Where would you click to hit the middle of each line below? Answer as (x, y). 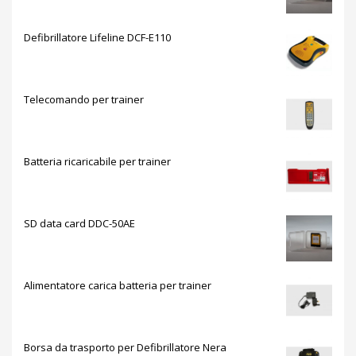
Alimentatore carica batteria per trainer (118, 285)
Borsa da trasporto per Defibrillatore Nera (125, 347)
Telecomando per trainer (84, 99)
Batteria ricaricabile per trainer (97, 161)
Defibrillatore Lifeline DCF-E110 (97, 37)
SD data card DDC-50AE (79, 223)
